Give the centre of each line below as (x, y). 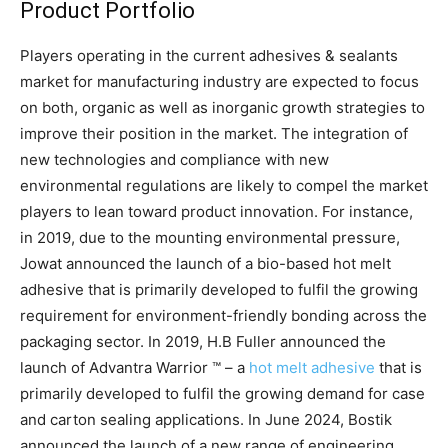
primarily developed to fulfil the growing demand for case (222, 393)
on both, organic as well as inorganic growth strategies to (222, 107)
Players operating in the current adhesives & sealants (209, 55)
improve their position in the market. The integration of (214, 133)
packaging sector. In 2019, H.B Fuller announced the (203, 341)
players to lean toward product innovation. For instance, (216, 211)
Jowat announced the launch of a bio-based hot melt (205, 263)
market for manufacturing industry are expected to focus (219, 81)
